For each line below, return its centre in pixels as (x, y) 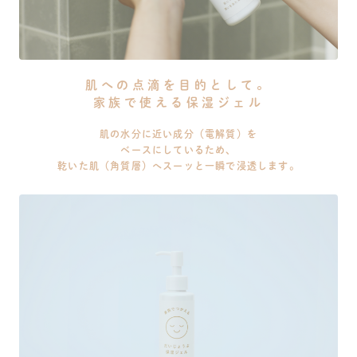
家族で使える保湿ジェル (178, 102)
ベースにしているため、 (178, 151)
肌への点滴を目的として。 (178, 84)
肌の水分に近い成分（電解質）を (178, 135)
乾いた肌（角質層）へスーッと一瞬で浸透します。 (178, 167)
